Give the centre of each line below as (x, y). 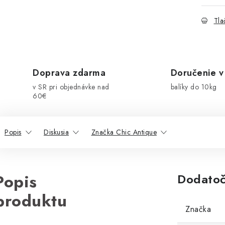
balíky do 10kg (194, 87)
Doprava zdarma (69, 73)
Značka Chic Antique (124, 132)
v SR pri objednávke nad (71, 87)
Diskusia (56, 132)
